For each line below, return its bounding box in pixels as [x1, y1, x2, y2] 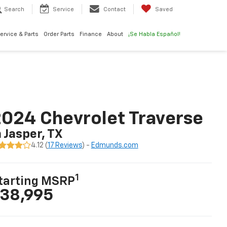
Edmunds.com [91, 142, 138, 149]
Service [53, 7, 74, 13]
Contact [103, 7, 126, 13]
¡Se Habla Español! [128, 31, 180, 37]
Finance [80, 31, 102, 37]
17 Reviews [47, 142, 82, 149]
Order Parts [44, 31, 74, 37]
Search [4, 7, 24, 13]
